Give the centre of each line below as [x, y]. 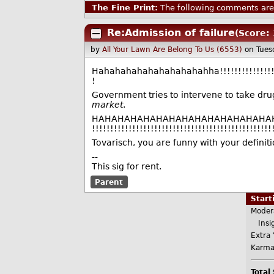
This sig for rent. [126, 166]
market [107, 104]
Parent [109, 182]
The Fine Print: [124, 7]
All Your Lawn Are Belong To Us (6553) [172, 49]
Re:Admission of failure [171, 33]
